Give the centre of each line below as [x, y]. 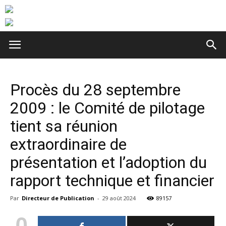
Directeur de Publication [58, 198]
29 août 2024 [119, 198]
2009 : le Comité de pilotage [107, 108]
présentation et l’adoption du [108, 162]
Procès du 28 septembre [95, 90]
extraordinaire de [68, 144]
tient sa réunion [64, 126]
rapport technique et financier [112, 181]
